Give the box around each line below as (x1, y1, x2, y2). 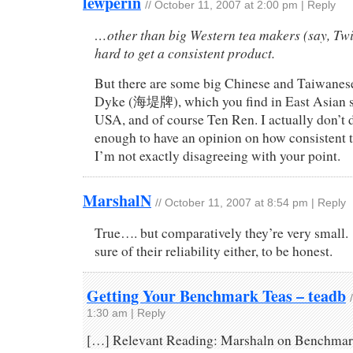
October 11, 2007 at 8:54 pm (165, 197, 308, 209)
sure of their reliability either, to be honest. (95, 242, 333, 260)
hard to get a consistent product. (95, 43, 275, 62)
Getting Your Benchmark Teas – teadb (87, 284, 346, 307)
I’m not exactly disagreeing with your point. (95, 147, 340, 165)
